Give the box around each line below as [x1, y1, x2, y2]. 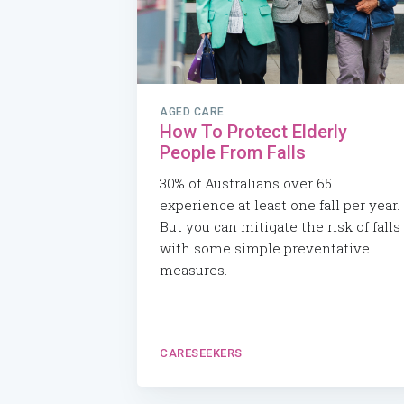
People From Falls [160, 141, 306, 163]
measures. [160, 260, 227, 279]
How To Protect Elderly [160, 120, 347, 142]
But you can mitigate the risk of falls [160, 216, 400, 235]
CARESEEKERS [160, 346, 243, 361]
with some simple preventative [160, 238, 370, 257]
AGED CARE [160, 105, 225, 118]
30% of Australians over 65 [160, 173, 332, 192]
